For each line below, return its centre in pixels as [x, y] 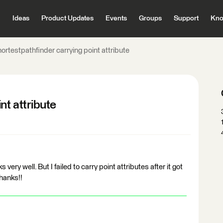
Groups [150, 18]
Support [186, 18]
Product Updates [67, 18]
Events [116, 18]
